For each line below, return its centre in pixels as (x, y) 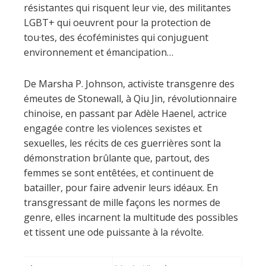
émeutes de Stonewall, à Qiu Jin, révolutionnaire (130, 98)
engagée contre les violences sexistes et (113, 128)
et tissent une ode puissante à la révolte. (114, 232)
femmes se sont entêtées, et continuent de (119, 172)
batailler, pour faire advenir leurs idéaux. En (121, 187)
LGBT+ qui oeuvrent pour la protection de (117, 22)
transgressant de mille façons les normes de (122, 202)
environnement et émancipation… (99, 52)
